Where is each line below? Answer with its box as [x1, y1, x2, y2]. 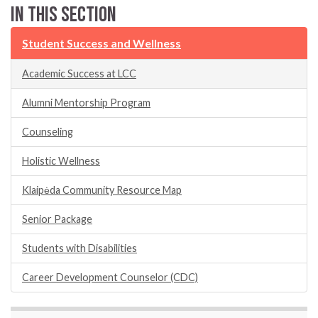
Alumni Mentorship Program [22, 97, 150, 109]
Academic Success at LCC [22, 67, 136, 80]
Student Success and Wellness [22, 36, 181, 50]
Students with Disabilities [22, 242, 137, 255]
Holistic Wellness [22, 155, 100, 168]
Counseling [22, 126, 73, 138]
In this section [11, 2, 116, 28]
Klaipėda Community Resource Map [22, 184, 182, 197]
